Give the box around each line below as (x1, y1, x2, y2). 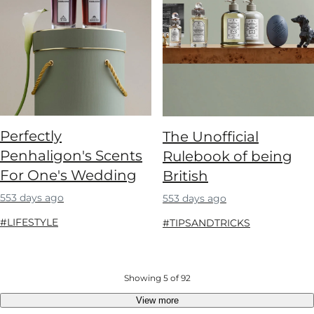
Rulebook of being (163, 148, 292, 165)
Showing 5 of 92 (123, 273, 191, 284)
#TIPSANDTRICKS (163, 217, 250, 230)
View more (135, 295, 179, 306)
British (163, 168, 208, 185)
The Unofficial (163, 128, 259, 146)
